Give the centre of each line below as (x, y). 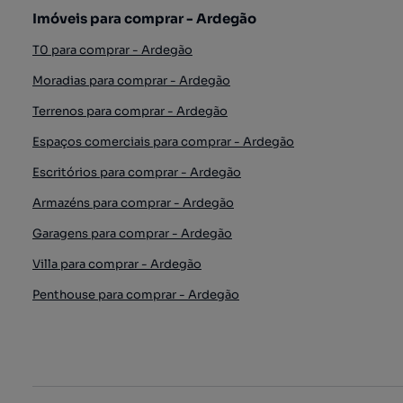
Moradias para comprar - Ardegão (131, 81)
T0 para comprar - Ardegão (112, 50)
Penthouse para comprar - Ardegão (136, 295)
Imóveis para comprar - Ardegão (144, 18)
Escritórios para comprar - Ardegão (137, 172)
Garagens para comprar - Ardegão (132, 233)
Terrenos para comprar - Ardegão (130, 111)
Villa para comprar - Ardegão (117, 264)
